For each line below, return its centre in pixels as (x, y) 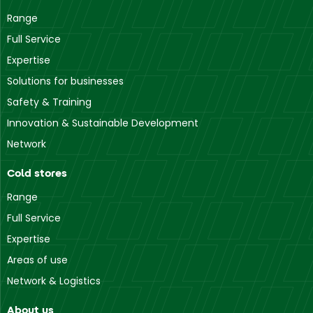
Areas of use (37, 260)
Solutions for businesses (65, 81)
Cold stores (37, 173)
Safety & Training (49, 102)
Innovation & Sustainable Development (103, 123)
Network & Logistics (54, 281)
